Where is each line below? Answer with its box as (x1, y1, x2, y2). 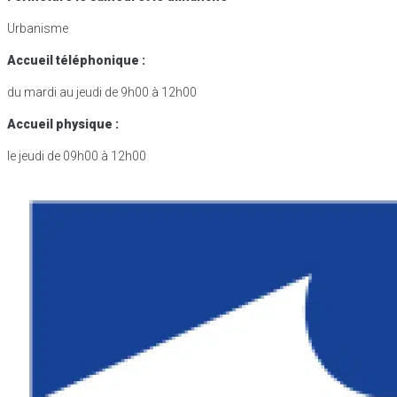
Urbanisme (7, 20, 68, 35)
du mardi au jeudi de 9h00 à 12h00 (7, 84, 197, 99)
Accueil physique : (7, 116, 119, 131)
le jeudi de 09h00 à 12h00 (7, 148, 146, 163)
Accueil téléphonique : (7, 52, 145, 67)
